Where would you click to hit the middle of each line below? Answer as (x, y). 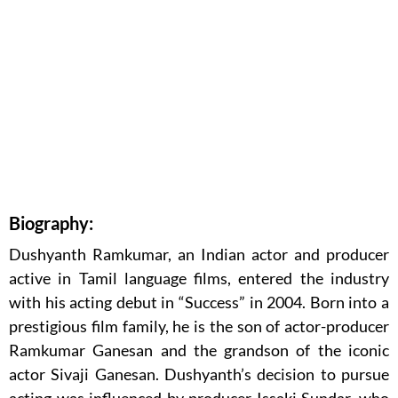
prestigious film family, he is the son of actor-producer (199, 326)
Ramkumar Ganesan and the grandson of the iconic (199, 350)
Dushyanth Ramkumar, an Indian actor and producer (199, 255)
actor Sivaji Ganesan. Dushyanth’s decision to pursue (199, 374)
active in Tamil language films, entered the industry (199, 279)
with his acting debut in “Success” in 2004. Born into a (199, 302)
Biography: (51, 223)
